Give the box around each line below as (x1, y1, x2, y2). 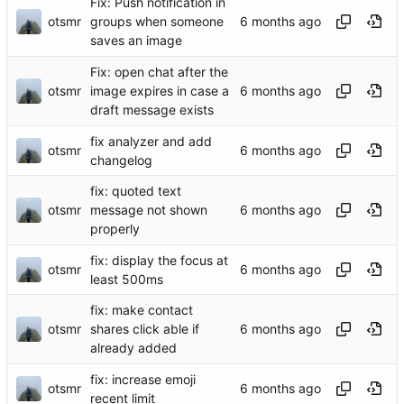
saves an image (90, 32, 182, 49)
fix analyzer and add (90, 133, 212, 150)
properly (90, 221, 140, 237)
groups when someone (90, 14, 224, 30)
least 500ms (90, 271, 163, 288)
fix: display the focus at (90, 252, 228, 269)
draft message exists (90, 102, 214, 118)
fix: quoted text (90, 183, 181, 199)
